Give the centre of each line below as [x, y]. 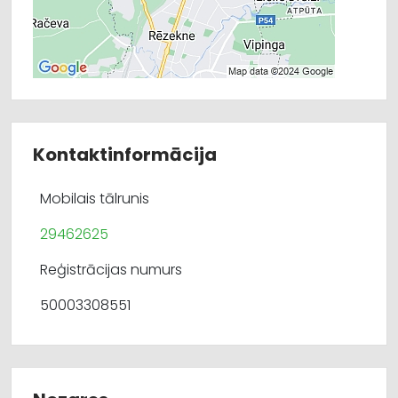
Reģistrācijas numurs [111, 270]
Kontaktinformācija [125, 155]
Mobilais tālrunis [95, 199]
